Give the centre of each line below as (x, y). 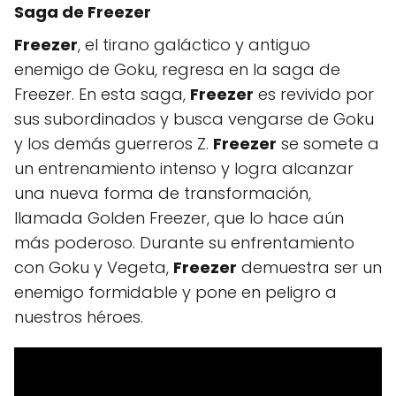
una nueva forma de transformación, (163, 193)
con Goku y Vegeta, (94, 267)
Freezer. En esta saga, (102, 94)
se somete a (328, 143)
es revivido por (314, 94)
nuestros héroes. (79, 316)
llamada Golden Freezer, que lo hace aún (179, 217)
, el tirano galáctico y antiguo (194, 44)
